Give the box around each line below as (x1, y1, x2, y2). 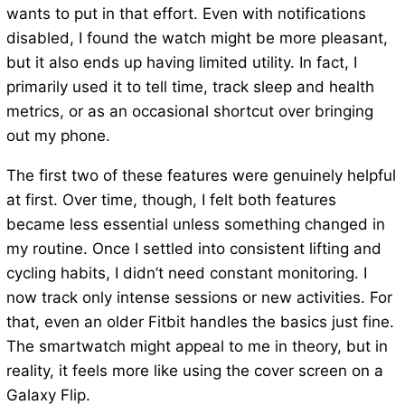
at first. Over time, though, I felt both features (5, 191, 336, 210)
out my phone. (5, 127, 110, 146)
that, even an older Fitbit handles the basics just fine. (5, 313, 394, 332)
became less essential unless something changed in (5, 215, 385, 234)
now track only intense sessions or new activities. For (5, 288, 392, 307)
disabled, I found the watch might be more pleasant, (5, 29, 388, 48)
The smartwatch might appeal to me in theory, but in (5, 337, 388, 356)
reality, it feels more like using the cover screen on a (5, 362, 383, 381)
